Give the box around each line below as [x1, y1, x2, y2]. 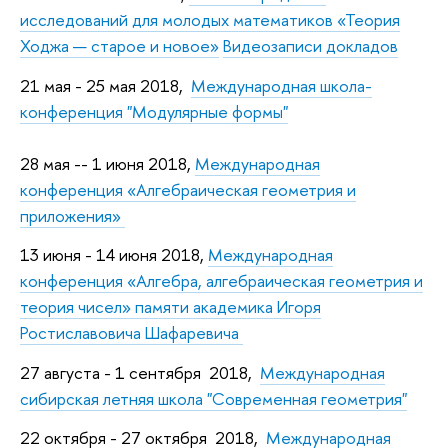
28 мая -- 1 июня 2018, [20, 151, 195, 175]
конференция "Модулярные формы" [20, 99, 288, 123]
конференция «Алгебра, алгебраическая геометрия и [20, 269, 423, 293]
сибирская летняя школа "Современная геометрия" [20, 386, 407, 410]
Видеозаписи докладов [223, 34, 398, 58]
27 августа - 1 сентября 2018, [20, 360, 260, 384]
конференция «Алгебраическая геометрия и [20, 177, 356, 201]
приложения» [20, 203, 125, 227]
